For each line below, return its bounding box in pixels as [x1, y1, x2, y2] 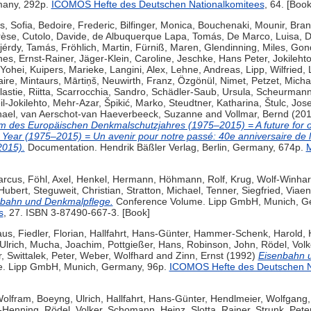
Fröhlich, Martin [60, 42, 130, 53]
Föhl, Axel [27, 174, 71, 185]
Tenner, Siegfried [205, 185, 280, 196]
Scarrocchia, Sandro [56, 86, 146, 98]
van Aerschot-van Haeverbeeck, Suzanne [20, 108, 203, 120]
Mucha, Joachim [29, 239, 102, 251]
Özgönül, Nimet [177, 75, 246, 87]
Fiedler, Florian [17, 228, 84, 239]
